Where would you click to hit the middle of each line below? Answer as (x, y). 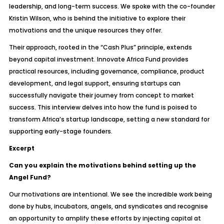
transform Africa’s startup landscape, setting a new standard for (109, 119)
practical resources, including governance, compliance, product (106, 71)
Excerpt (21, 148)
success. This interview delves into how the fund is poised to (103, 107)
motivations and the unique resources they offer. (85, 30)
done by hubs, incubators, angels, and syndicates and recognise (108, 206)
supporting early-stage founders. (60, 131)
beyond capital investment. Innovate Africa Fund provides (98, 59)
